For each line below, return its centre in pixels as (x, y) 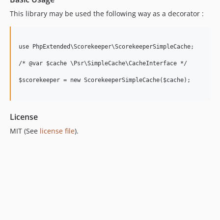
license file (57, 131)
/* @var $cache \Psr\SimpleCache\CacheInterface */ (103, 63)
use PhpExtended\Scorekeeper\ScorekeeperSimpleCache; (106, 46)
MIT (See (25, 131)
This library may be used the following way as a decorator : (107, 13)
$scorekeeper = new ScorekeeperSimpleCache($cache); (105, 80)
